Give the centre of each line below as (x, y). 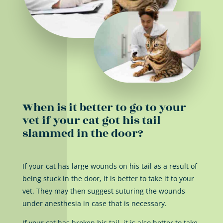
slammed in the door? (83, 134)
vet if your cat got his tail (91, 121)
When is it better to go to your (104, 108)
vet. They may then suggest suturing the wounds (104, 191)
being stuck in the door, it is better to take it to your (108, 179)
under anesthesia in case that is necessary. (94, 204)
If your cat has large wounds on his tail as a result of (110, 166)
